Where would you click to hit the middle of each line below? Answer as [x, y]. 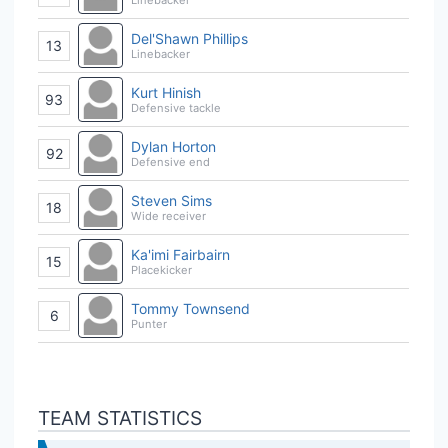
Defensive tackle [176, 107]
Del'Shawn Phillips [189, 38]
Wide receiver [168, 215]
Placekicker [161, 269]
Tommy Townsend [190, 308]
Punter [149, 323]
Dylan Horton [173, 146]
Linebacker [160, 53]
